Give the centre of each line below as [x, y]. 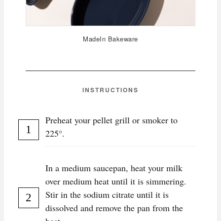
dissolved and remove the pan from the [114, 208]
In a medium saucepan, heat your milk [114, 168]
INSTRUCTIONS [110, 90]
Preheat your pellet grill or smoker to [111, 120]
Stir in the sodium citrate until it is [107, 195]
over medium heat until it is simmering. [116, 181]
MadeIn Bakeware [110, 39]
